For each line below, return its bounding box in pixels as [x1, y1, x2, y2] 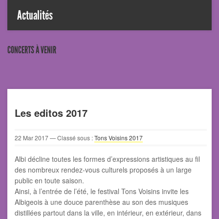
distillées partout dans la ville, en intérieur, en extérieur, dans [15, 208, 201, 218]
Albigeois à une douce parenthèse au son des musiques [15, 197, 188, 207]
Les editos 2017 [15, 106, 88, 120]
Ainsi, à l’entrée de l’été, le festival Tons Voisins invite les [15, 186, 189, 197]
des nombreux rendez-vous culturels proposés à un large [15, 165, 192, 175]
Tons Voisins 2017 [94, 133, 143, 142]
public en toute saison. [15, 175, 84, 186]
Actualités [17, 8, 53, 23]
